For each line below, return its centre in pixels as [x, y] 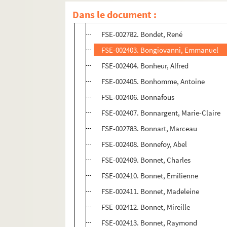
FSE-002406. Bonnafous [138, 97]
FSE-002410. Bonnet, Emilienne [150, 176]
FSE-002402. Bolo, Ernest [140, 19]
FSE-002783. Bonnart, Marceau [149, 129]
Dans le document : [115, 15]
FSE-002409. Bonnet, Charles [146, 160]
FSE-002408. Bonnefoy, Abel [144, 144]
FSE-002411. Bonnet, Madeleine [150, 192]
